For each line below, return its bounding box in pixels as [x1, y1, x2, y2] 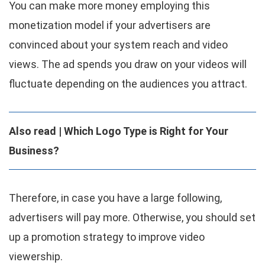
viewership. [9, 250, 63, 263]
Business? [9, 144, 59, 157]
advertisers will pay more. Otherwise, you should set [9, 211, 256, 224]
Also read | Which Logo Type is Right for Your [9, 125, 228, 138]
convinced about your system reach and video [9, 38, 228, 51]
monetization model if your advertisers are [9, 19, 211, 32]
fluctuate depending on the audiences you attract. [9, 77, 247, 91]
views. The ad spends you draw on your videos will [9, 58, 247, 71]
